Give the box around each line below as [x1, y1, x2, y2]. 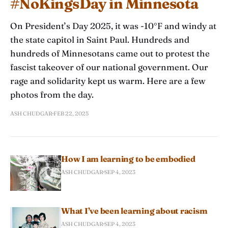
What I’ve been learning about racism [61, 205, 208, 216]
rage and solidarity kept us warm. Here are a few [10, 75, 206, 86]
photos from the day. [10, 89, 94, 100]
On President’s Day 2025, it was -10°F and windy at [10, 20, 216, 31]
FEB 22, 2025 [53, 109, 89, 117]
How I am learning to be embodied [61, 153, 195, 164]
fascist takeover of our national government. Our [10, 61, 208, 72]
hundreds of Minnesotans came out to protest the [10, 47, 210, 59]
